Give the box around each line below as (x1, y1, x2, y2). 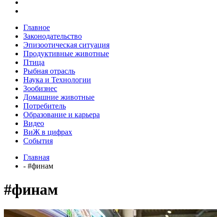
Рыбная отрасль (23, 66, 75, 75)
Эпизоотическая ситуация (23, 40, 109, 49)
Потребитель (23, 101, 66, 110)
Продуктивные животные (23, 49, 109, 58)
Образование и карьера (23, 110, 100, 119)
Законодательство (23, 31, 82, 40)
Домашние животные (23, 93, 94, 101)
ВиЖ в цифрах (23, 127, 72, 136)
